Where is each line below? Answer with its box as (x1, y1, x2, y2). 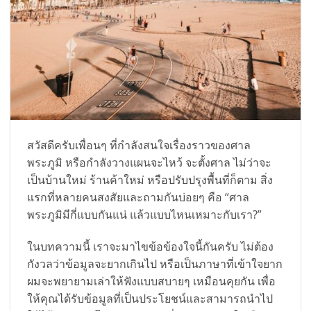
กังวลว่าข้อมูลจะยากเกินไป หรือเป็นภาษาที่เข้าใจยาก (27, 255, 283, 271)
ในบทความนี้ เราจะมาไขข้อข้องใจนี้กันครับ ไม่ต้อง (27, 238, 274, 254)
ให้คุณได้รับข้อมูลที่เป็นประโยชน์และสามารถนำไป (27, 290, 273, 306)
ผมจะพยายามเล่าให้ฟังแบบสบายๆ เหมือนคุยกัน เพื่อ (27, 273, 276, 289)
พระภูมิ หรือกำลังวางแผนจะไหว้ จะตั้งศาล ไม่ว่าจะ (27, 154, 271, 170)
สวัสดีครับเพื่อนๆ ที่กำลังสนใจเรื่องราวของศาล (27, 137, 251, 153)
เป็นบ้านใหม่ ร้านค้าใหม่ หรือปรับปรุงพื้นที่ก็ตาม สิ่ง (27, 171, 273, 187)
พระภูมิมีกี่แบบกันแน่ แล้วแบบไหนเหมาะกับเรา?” (27, 206, 262, 222)
